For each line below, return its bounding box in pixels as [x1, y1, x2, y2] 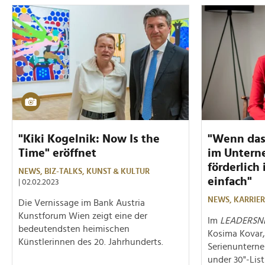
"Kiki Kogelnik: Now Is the [18, 132, 160, 145]
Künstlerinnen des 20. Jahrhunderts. [18, 237, 163, 247]
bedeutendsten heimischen [18, 224, 130, 234]
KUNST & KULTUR [86, 167, 150, 176]
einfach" [208, 175, 252, 188]
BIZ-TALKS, [44, 167, 86, 176]
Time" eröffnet [18, 147, 96, 159]
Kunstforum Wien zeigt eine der [18, 211, 147, 221]
